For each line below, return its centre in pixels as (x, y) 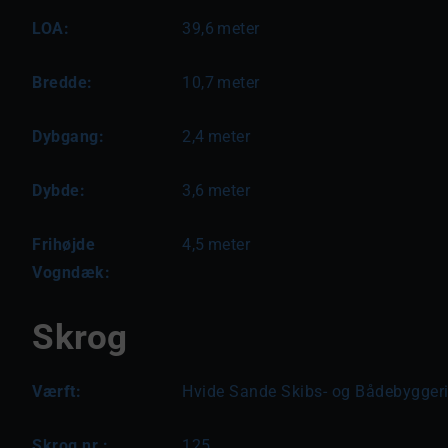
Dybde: (58, 190)
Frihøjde (63, 244)
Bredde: (62, 82)
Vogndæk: (71, 272)
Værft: (56, 391)
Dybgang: (68, 136)
